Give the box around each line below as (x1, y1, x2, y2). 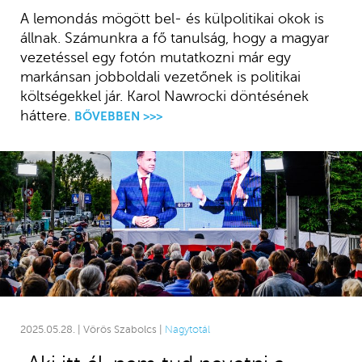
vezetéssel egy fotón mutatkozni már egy (19, 49, 291, 66)
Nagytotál (164, 324, 210, 336)
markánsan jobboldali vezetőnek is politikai (19, 69, 301, 86)
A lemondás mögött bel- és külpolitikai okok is (19, 11, 324, 27)
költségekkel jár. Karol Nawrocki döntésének (19, 88, 309, 105)
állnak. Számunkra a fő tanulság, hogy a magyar (19, 30, 329, 47)
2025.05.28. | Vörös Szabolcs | (19, 324, 165, 336)
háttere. (19, 107, 70, 124)
